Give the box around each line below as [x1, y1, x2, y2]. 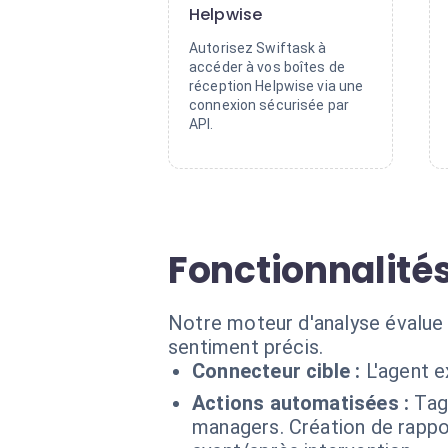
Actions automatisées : [192, 391, 410, 415]
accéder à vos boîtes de [189, 59, 346, 75]
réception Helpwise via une [189, 78, 364, 94]
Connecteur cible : [192, 359, 361, 383]
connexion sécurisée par [189, 97, 350, 113]
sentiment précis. [168, 335, 324, 359]
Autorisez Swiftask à [189, 40, 327, 56]
